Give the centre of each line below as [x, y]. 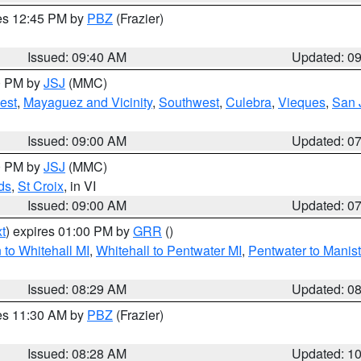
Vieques [302, 102]
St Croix [41, 186]
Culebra [249, 102]
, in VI [80, 186]
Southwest [189, 102]
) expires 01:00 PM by [69, 231]
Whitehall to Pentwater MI [169, 250]
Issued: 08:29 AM [77, 289]
